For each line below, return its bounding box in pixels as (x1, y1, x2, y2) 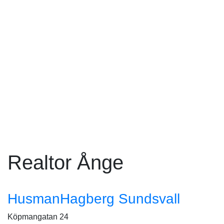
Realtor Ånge (7, 151, 123, 173)
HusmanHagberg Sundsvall (7, 191, 180, 206)
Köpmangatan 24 (7, 212, 68, 221)
